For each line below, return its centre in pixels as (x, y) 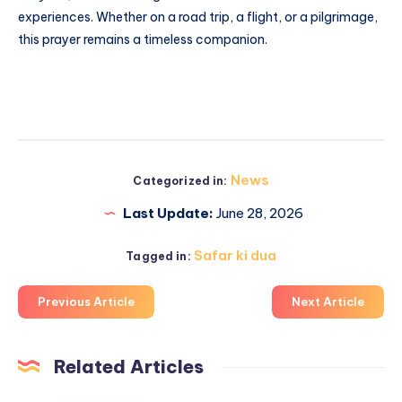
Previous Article (86, 302)
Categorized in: (180, 181)
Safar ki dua (235, 256)
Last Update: (168, 214)
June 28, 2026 (258, 214)
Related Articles (129, 367)
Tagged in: (158, 257)
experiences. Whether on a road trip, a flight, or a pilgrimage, (198, 17)
